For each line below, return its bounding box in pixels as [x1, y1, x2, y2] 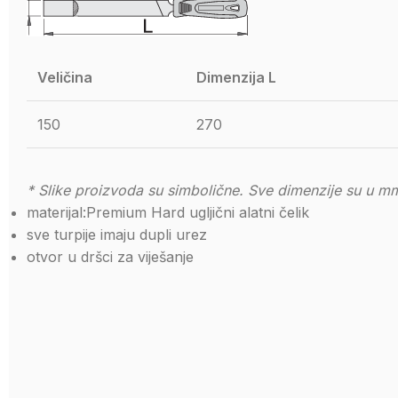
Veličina [37, 68, 96, 86]
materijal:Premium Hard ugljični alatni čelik [27, 203, 309, 221]
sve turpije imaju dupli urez [27, 226, 207, 243]
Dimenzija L [196, 68, 280, 86]
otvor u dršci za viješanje [27, 248, 194, 266]
